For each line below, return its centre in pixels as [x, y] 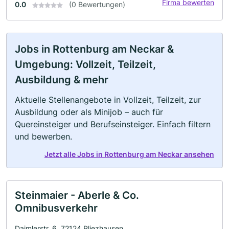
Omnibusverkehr [56, 208]
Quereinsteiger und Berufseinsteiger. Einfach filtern [113, 124]
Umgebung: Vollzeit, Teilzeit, [85, 64]
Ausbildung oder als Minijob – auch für [89, 112]
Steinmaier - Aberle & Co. [77, 195]
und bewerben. [43, 136]
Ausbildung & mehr [62, 80]
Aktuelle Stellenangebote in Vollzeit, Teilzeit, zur [108, 100]
